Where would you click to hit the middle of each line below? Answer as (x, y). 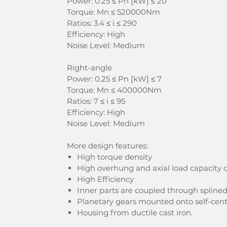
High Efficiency (105, 179)
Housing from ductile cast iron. (135, 213)
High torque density (115, 157)
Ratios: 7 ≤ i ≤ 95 (96, 101)
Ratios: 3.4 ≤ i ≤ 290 (102, 23)
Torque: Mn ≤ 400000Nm (114, 90)
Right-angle (89, 68)
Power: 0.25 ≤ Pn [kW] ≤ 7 (114, 79)
